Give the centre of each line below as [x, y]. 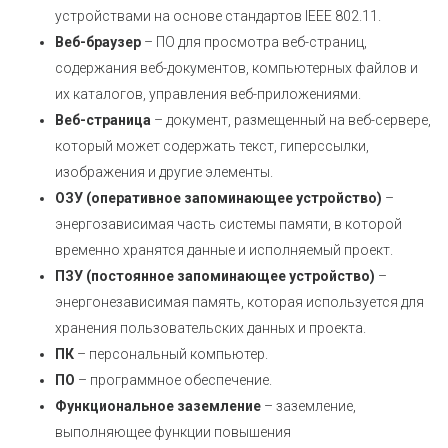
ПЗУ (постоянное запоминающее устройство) [215, 276]
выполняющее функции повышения [173, 432]
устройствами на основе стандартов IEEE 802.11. [218, 16]
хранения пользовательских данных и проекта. [210, 328]
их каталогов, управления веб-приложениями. [208, 94]
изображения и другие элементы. [164, 172]
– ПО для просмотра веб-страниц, [254, 42]
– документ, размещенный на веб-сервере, [291, 120]
